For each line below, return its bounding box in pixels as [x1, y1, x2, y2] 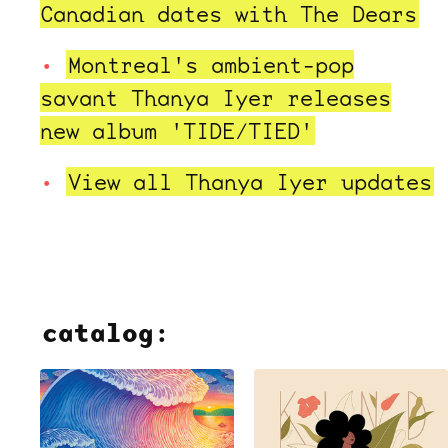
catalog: [42, 314, 170, 350]
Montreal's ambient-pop [68, 49, 354, 79]
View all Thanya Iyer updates [68, 166, 432, 196]
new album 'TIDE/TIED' [40, 115, 313, 145]
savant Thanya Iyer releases [40, 82, 391, 112]
